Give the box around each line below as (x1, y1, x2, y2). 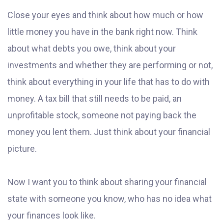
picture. (7, 143, 37, 154)
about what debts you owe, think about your (7, 43, 176, 54)
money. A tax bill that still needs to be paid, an (7, 93, 182, 104)
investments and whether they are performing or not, (7, 60, 213, 71)
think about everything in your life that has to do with (7, 77, 210, 87)
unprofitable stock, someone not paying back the (7, 110, 196, 121)
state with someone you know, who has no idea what (7, 193, 212, 204)
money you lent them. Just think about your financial (7, 127, 210, 137)
